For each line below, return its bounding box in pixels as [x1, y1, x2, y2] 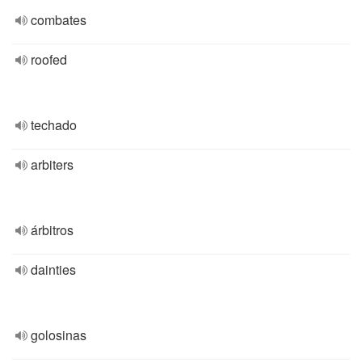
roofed [31, 50, 67, 69]
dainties [31, 260, 76, 279]
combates [31, 11, 86, 29]
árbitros [31, 221, 74, 239]
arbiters [31, 155, 74, 174]
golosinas [31, 326, 86, 344]
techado [31, 116, 77, 134]
